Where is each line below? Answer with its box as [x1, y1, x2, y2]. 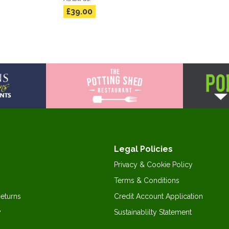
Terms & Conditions [114, 176, 179, 185]
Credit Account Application [114, 192, 203, 201]
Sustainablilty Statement [114, 208, 192, 217]
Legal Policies [114, 144, 173, 154]
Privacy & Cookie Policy [114, 161, 193, 169]
